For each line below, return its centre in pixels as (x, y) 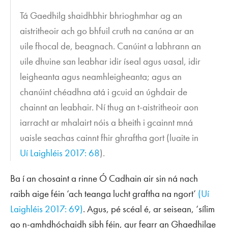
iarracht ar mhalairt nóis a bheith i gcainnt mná (107, 123)
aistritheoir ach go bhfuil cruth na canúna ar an (107, 31)
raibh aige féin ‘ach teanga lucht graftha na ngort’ (104, 194)
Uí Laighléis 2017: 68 (60, 153)
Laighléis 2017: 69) (47, 209)
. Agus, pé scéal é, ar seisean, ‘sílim (149, 209)
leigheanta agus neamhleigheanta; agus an (101, 77)
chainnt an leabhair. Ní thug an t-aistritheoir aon (109, 107)
